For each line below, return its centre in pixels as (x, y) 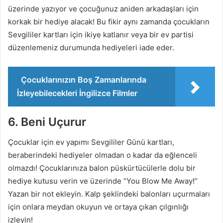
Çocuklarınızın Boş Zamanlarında (84, 80)
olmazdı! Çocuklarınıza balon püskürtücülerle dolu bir (102, 168)
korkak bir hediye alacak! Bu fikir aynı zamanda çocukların (109, 22)
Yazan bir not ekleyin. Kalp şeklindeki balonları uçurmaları (109, 194)
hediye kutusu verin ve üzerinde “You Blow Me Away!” (103, 181)
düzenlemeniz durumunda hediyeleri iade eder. (91, 48)
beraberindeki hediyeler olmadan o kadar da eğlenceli (103, 155)
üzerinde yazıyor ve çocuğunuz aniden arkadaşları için (103, 9)
